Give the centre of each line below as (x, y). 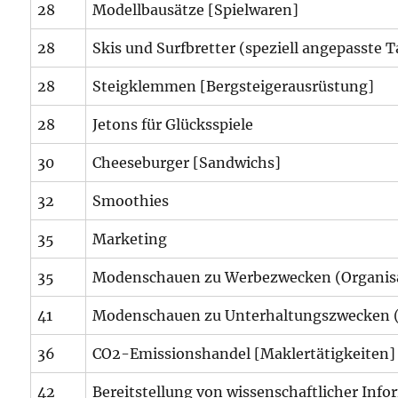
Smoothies (131, 201)
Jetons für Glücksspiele (173, 124)
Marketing (130, 239)
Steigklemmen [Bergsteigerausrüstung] (234, 86)
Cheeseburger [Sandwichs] (187, 163)
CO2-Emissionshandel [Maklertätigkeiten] (244, 354)
